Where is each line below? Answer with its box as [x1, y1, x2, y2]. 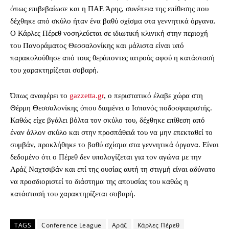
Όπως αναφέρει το [10, 91, 70, 100]
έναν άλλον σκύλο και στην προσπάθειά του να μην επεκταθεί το [10, 128, 213, 137]
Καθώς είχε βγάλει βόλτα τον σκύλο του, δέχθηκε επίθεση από [10, 116, 205, 125]
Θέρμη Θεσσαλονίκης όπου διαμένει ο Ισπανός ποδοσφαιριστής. [10, 104, 212, 112]
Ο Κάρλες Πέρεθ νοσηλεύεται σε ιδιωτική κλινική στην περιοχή [10, 29, 208, 38]
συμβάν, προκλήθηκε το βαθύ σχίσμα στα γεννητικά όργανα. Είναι [10, 141, 219, 149]
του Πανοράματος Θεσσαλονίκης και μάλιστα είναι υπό [10, 41, 184, 50]
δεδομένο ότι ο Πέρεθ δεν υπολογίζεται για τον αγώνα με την [10, 153, 201, 162]
